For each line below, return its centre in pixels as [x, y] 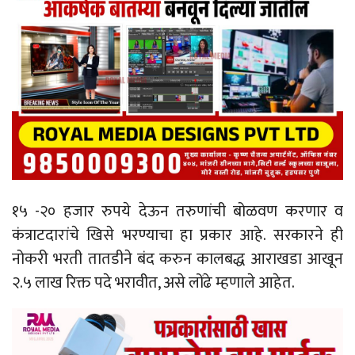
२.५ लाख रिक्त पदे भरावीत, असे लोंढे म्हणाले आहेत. [153, 282]
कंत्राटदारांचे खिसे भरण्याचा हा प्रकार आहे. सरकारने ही [177, 235]
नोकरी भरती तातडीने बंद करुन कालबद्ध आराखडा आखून [177, 259]
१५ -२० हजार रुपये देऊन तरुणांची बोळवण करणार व [177, 211]
